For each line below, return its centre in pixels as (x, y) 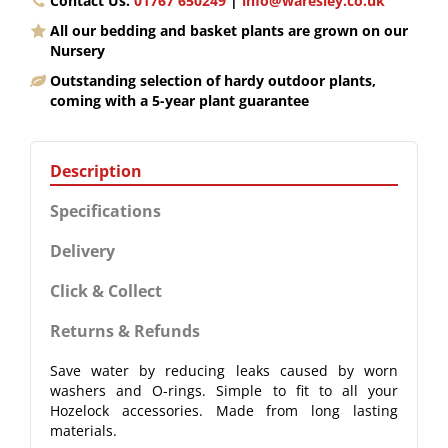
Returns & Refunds (125, 331)
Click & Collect (106, 291)
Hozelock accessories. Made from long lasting (224, 410)
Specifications (105, 211)
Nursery (77, 50)
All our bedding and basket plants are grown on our (229, 30)
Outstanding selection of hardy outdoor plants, (213, 80)
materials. (83, 430)
